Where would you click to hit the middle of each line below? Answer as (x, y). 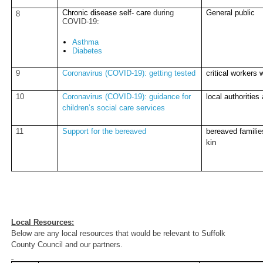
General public (231, 12)
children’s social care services (114, 107)
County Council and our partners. (67, 244)
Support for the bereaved (104, 131)
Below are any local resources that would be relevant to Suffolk (119, 233)
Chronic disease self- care (107, 12)
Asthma (85, 42)
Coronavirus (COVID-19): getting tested (129, 73)
